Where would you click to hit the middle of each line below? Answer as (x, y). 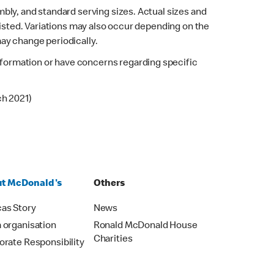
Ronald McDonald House (145, 226)
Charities (113, 239)
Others (109, 184)
